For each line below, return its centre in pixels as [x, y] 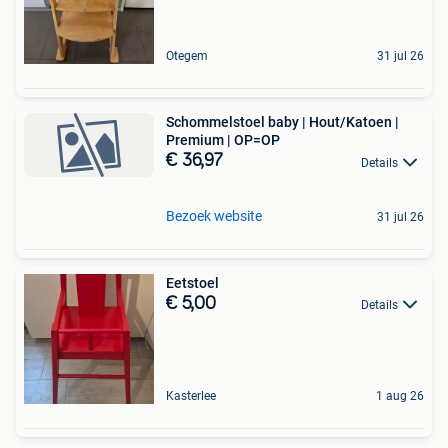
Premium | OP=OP [223, 140]
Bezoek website [214, 215]
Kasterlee [191, 395]
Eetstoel [192, 282]
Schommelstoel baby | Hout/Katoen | [282, 122]
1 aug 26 [400, 395]
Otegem [187, 56]
